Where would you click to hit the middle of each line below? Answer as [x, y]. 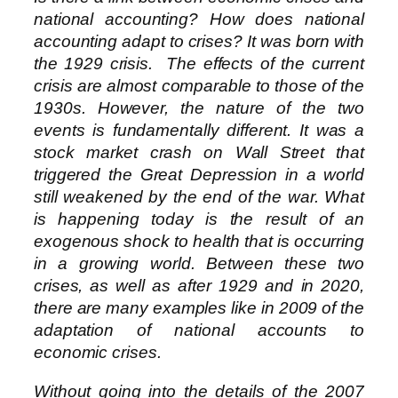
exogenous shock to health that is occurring [199, 242]
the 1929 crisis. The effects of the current [199, 64]
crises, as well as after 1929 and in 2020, [199, 286]
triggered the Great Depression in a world [199, 175]
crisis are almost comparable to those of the [199, 86]
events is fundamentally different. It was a [199, 131]
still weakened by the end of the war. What [199, 197]
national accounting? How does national [199, 20]
